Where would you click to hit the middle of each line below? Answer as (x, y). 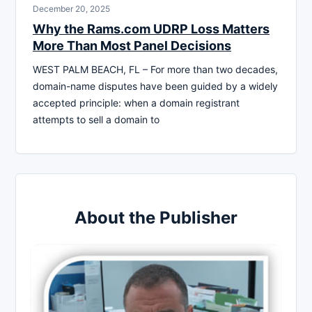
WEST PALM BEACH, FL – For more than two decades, (155, 69)
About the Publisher (156, 217)
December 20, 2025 (71, 8)
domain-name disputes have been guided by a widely (155, 86)
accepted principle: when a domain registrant (136, 102)
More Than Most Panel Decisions (132, 45)
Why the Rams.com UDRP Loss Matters (151, 29)
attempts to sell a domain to (96, 119)
